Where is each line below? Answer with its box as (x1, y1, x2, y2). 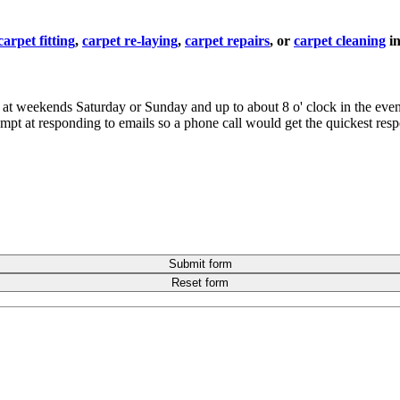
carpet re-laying (82, 33, 178, 49)
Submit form (168, 256, 232, 271)
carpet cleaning (294, 33, 386, 49)
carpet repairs (185, 33, 270, 49)
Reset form (171, 275, 229, 289)
